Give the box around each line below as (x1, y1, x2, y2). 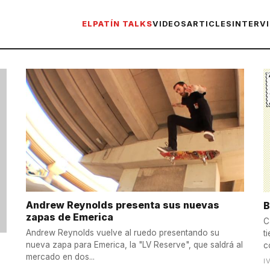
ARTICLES (187, 19, 233, 28)
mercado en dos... (25, 252, 95, 262)
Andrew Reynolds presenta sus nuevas (25, 198, 219, 211)
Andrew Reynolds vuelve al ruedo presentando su (25, 228, 219, 238)
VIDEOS (152, 19, 187, 28)
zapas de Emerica (25, 210, 113, 223)
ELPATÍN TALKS (81, 19, 152, 28)
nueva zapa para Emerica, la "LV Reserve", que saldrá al (25, 240, 243, 250)
